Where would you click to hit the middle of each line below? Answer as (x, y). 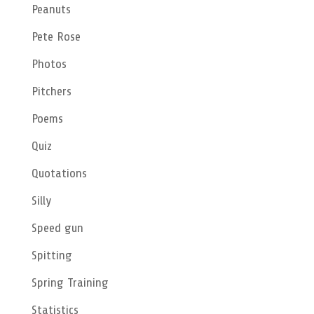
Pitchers (51, 91)
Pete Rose (56, 36)
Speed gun (57, 227)
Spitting (52, 255)
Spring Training (70, 282)
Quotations (59, 173)
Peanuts (51, 9)
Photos (49, 63)
